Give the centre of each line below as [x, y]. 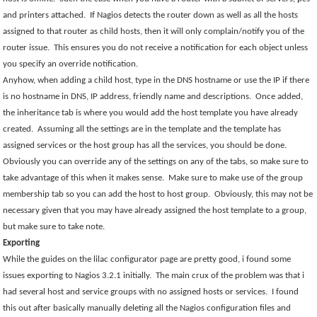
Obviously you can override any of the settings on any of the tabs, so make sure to [156, 162]
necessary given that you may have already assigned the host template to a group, [155, 211]
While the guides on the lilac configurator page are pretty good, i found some [147, 259]
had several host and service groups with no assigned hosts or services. [136, 292]
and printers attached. [45, 15]
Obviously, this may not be [264, 194]
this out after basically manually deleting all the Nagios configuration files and [147, 308]
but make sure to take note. [54, 227]
